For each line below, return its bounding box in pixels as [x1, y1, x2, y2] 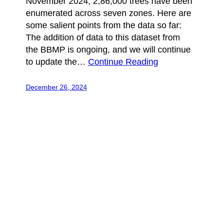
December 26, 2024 [25, 83, 87, 91]
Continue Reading [88, 56, 158, 67]
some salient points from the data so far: [25, 20, 182, 30]
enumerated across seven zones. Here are [25, 8, 191, 18]
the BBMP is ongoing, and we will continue [25, 44, 191, 54]
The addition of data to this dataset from [25, 32, 180, 42]
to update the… [25, 56, 88, 67]
